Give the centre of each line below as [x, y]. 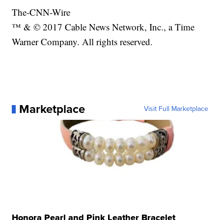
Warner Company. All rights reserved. [82, 42]
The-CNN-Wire [41, 12]
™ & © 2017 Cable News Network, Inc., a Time [103, 27]
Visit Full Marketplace [176, 109]
